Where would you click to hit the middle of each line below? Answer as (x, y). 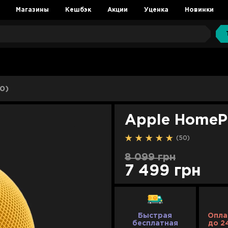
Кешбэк (78, 10)
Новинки (199, 10)
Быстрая (155, 216)
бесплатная (155, 223)
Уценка (156, 10)
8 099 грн (150, 157)
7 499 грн (163, 171)
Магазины (32, 10)
